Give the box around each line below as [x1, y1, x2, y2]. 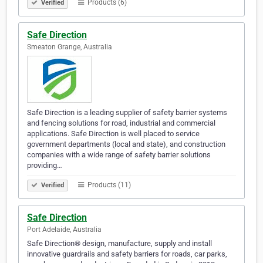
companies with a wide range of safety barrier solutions [27, 150, 211, 160]
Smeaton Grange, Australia [27, 43, 112, 52]
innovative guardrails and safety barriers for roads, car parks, [27, 249, 227, 259]
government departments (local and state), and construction [27, 140, 225, 149]
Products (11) [86, 181, 131, 190]
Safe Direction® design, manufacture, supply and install [27, 239, 212, 248]
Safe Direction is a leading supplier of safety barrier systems [27, 108, 227, 117]
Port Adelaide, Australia [27, 225, 102, 234]
